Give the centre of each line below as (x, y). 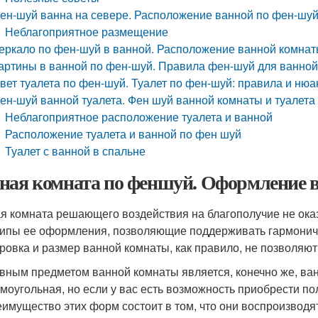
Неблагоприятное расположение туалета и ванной (139, 117)
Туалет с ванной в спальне (76, 151)
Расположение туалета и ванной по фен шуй (124, 134)
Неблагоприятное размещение (87, 32)
